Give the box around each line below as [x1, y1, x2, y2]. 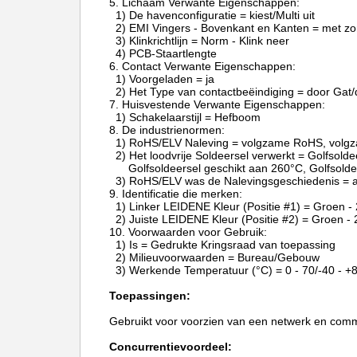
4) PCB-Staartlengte [109, 47, 217, 60]
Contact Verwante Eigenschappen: [122, 60, 296, 73]
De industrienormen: [122, 124, 225, 136]
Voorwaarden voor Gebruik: [128, 226, 267, 238]
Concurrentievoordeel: [109, 340, 232, 353]
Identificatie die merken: [122, 187, 242, 200]
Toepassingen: [109, 289, 190, 302]
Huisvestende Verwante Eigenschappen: [122, 98, 325, 111]
